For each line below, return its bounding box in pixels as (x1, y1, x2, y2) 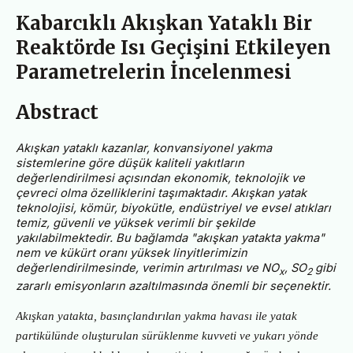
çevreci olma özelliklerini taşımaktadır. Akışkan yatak (16, 185, 307, 200)
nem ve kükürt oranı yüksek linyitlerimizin (16, 245, 247, 260)
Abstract (16, 100, 98, 125)
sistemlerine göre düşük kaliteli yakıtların (16, 155, 244, 170)
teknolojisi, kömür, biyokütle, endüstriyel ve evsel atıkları (16, 200, 331, 215)
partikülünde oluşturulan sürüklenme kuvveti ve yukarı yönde (16, 329, 318, 342)
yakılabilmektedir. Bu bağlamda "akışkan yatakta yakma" (16, 230, 325, 245)
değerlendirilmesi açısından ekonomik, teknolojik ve (16, 170, 305, 185)
